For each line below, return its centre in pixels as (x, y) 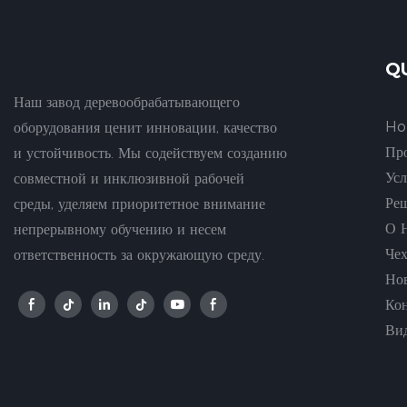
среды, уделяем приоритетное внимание (139, 204)
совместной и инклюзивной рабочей (129, 179)
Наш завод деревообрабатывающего (127, 103)
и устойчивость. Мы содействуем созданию (150, 154)
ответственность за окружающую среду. (139, 255)
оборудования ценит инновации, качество (145, 128)
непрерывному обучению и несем (120, 230)
